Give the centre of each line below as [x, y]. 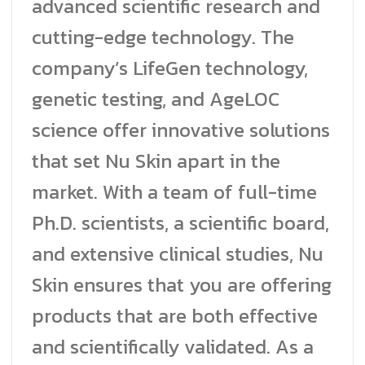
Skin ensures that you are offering [182, 285]
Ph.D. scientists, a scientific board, [180, 223]
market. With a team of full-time [174, 192]
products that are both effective [175, 316]
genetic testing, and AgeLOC [156, 99]
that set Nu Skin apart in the [156, 161]
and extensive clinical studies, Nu [178, 254]
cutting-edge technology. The [163, 37]
